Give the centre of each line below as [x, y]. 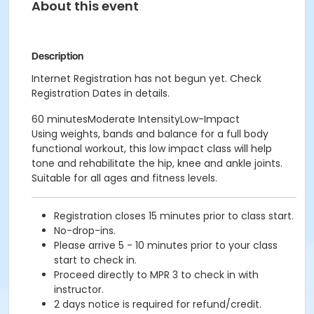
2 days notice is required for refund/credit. [158, 304]
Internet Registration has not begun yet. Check [146, 78]
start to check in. [95, 260]
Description [57, 56]
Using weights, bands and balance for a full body [150, 134]
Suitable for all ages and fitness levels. [124, 178]
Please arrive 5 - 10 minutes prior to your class [166, 245]
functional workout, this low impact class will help [152, 149]
